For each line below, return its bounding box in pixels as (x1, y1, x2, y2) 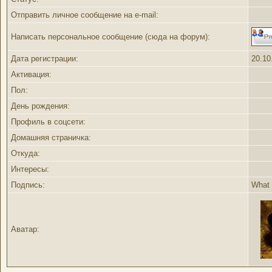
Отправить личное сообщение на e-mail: (11, 10, 158, 19)
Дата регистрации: (11, 54, 78, 63)
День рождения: (11, 101, 70, 110)
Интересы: (11, 165, 49, 174)
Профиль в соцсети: (11, 117, 86, 126)
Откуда (11, 149, 38, 158)
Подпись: (11, 180, 45, 189)
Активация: (11, 70, 52, 79)
